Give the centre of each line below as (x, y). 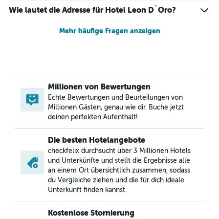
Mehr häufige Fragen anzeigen (109, 31)
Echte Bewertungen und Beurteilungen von (115, 98)
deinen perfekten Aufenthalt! (93, 117)
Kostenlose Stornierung (91, 213)
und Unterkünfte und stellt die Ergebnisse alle (119, 161)
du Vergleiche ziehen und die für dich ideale (116, 180)
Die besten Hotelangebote (97, 140)
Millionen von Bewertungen (99, 87)
